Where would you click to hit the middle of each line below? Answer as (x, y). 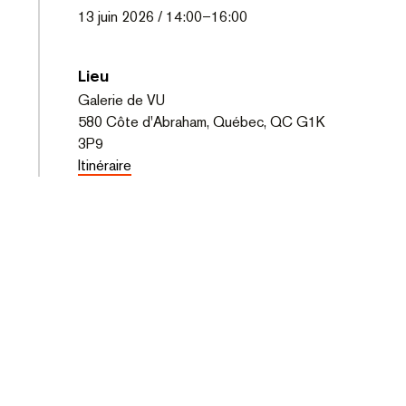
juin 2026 (126, 17)
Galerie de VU (121, 101)
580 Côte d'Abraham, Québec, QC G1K (201, 122)
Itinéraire (104, 166)
